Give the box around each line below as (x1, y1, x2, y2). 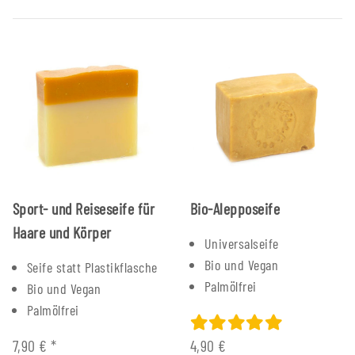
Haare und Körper (13, 222, 112, 242)
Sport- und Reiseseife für (13, 198, 155, 218)
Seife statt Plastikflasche (27, 258, 158, 276)
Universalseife (204, 234, 279, 252)
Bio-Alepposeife (190, 198, 281, 218)
